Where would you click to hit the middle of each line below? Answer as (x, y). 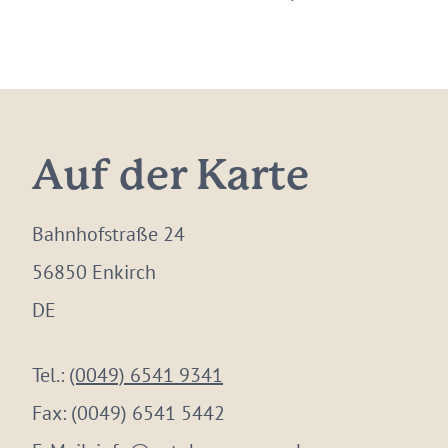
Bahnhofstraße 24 (108, 234)
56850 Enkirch (94, 272)
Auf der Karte (170, 177)
